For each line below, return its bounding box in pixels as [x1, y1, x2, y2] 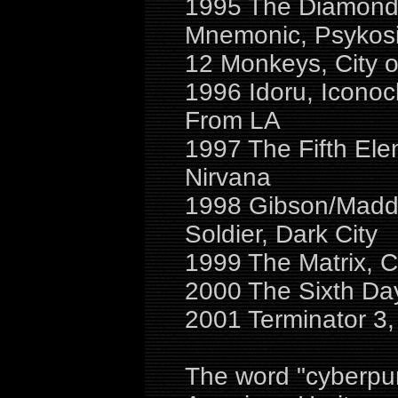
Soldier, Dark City [185, 220, 378, 248]
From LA [185, 107, 281, 134]
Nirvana [185, 163, 271, 191]
